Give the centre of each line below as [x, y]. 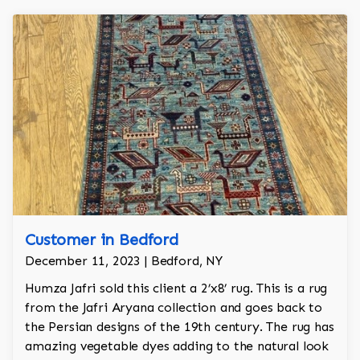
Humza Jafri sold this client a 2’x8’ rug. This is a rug [176, 288]
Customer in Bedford [102, 240]
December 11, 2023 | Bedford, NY [124, 261]
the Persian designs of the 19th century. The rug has [180, 327]
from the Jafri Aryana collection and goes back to [174, 308]
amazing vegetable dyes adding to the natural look [177, 346]
